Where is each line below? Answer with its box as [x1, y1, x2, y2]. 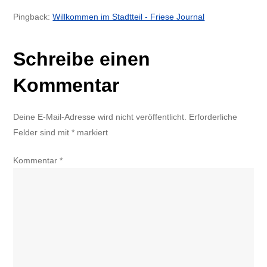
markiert [74, 127, 108, 137]
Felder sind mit [13, 127, 72, 137]
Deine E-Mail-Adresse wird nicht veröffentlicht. [13, 111, 187, 122]
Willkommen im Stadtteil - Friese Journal [52, 11, 205, 21]
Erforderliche [189, 111, 238, 122]
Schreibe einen [13, 48, 151, 70]
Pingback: [13, 11, 53, 21]
